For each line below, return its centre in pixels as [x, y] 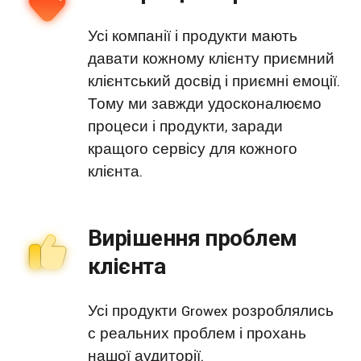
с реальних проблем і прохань [197, 334]
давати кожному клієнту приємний [211, 59]
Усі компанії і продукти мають [193, 36]
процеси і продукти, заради [185, 127]
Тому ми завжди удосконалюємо [205, 104]
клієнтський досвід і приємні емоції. [214, 81]
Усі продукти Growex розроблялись [211, 311]
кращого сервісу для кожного [193, 149]
